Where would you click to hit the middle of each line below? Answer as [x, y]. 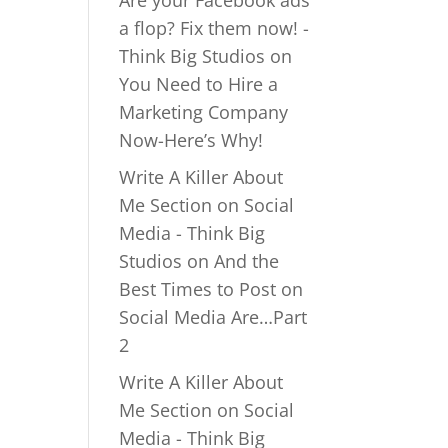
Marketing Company [204, 112]
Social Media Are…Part [213, 317]
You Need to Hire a [199, 84]
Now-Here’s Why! [191, 140]
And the [247, 261]
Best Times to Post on [211, 289]
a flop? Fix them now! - [214, 28]
